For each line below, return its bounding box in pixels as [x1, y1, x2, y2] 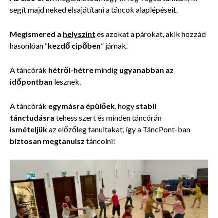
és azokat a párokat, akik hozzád [95, 29, 206, 38]
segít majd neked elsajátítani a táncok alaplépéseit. [10, 4, 178, 14]
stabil [136, 101, 156, 110]
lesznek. [53, 76, 81, 86]
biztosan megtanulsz [10, 136, 86, 145]
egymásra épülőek [48, 101, 115, 110]
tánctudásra [10, 112, 54, 122]
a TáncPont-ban [137, 124, 190, 134]
